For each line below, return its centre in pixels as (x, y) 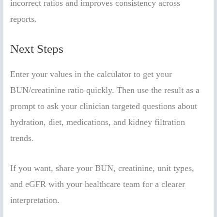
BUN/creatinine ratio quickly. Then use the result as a (105, 90)
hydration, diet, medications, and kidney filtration (98, 122)
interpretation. (35, 200)
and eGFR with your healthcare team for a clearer (98, 184)
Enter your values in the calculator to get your (91, 74)
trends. (22, 138)
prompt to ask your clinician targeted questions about (104, 106)
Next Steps (37, 49)
